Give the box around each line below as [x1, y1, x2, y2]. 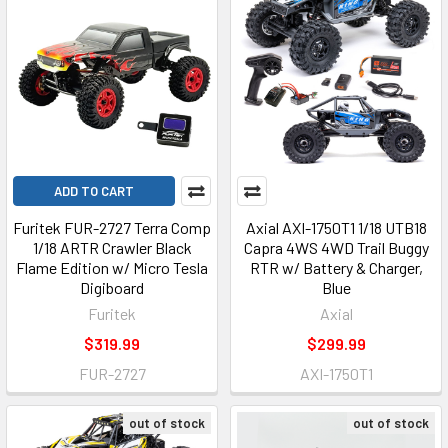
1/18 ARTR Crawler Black [32, 238, 192, 257]
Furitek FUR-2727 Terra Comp [13, 218, 211, 237]
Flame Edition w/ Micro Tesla [16, 258, 208, 277]
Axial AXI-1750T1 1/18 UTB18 [245, 218, 427, 237]
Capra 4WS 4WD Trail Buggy [243, 238, 429, 257]
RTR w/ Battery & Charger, [249, 258, 423, 277]
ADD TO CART [54, 183, 134, 199]
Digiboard [80, 278, 144, 297]
